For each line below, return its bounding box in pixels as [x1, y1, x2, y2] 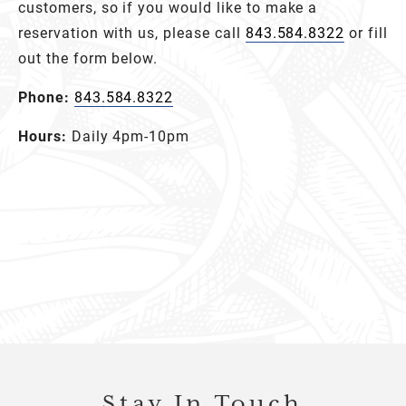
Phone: [18, 87, 70, 107]
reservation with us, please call [18, 23, 246, 43]
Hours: [18, 126, 67, 146]
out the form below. [18, 48, 159, 68]
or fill [344, 23, 388, 43]
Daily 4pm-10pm [66, 126, 190, 146]
